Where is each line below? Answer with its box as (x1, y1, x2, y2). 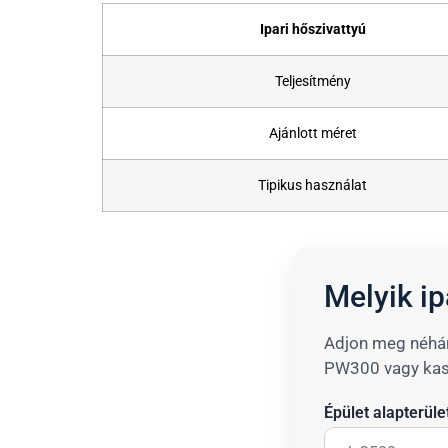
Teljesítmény (274, 72, 351, 90)
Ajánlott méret (268, 124, 357, 142)
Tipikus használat (258, 176, 367, 194)
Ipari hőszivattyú (259, 20, 366, 38)
